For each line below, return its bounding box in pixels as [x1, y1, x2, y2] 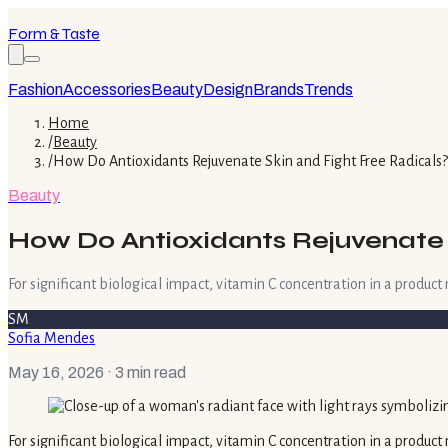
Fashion [8, 81, 63, 98]
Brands [253, 81, 304, 98]
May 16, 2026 [8, 363, 104, 381]
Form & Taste [8, 24, 100, 43]
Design [203, 81, 253, 98]
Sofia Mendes [8, 329, 95, 346]
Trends [304, 81, 353, 98]
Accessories [63, 81, 151, 98]
